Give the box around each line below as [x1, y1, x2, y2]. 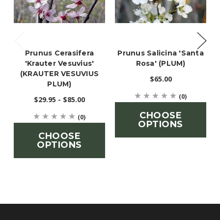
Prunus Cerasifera [25, 49, 94, 58]
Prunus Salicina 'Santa [117, 49, 204, 58]
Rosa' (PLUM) [136, 59, 186, 68]
